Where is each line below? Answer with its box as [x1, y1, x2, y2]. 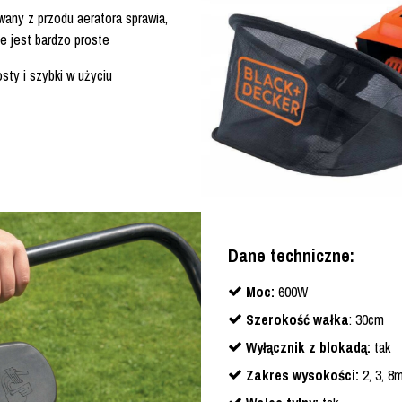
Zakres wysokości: [246, 364, 359, 385]
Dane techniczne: [228, 242, 354, 267]
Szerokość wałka [246, 309, 349, 329]
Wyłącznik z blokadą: [246, 336, 371, 357]
